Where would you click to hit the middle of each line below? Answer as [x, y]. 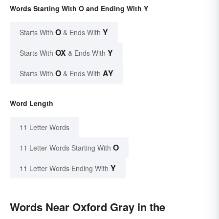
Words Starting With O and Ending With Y [79, 9]
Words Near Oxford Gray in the [88, 207]
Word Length [32, 103]
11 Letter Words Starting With [65, 148]
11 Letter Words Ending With [64, 168]
